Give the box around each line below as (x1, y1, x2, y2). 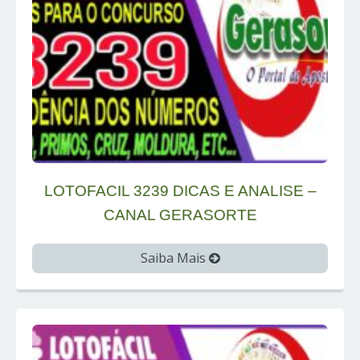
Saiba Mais (140, 249, 209, 268)
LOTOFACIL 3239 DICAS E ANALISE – (43, 182, 317, 200)
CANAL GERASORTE (103, 207, 257, 224)
